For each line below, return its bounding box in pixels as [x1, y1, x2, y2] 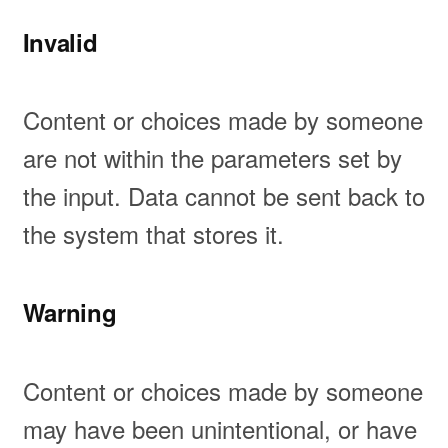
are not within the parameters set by [22, 140, 402, 176]
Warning [22, 295, 117, 330]
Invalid [22, 24, 98, 59]
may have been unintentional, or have [22, 410, 417, 446]
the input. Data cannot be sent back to [22, 178, 425, 214]
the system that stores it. [22, 216, 284, 252]
